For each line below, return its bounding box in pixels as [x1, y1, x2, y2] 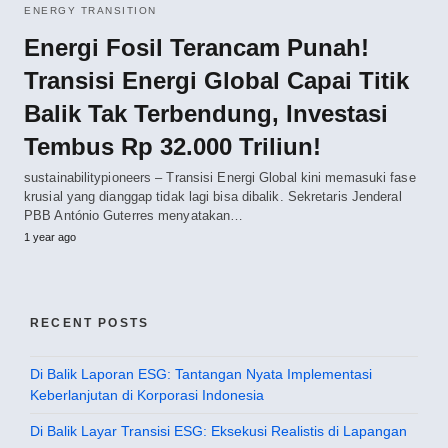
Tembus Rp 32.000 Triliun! [24, 132, 321, 160]
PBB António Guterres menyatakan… [24, 207, 244, 223]
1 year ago [24, 230, 76, 243]
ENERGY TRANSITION [24, 4, 157, 16]
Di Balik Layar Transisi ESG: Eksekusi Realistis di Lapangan [30, 422, 407, 439]
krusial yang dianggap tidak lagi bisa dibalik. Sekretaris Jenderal [24, 188, 402, 204]
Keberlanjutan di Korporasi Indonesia [30, 386, 264, 403]
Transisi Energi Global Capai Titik [24, 66, 409, 94]
